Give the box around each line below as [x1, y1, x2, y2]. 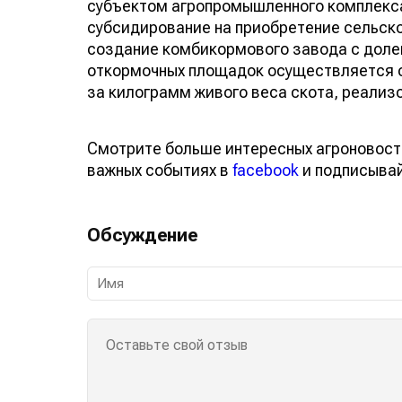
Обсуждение [87, 223, 198, 246]
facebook [232, 160, 299, 179]
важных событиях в [87, 160, 232, 179]
